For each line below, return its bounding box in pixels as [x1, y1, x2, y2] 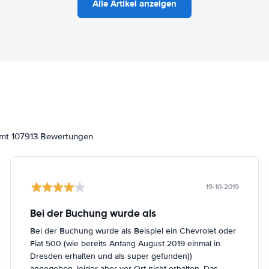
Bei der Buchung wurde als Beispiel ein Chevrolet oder [30, 225, 237, 236]
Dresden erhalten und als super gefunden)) [30, 250, 193, 261]
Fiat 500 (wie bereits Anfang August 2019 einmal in [30, 238, 221, 249]
